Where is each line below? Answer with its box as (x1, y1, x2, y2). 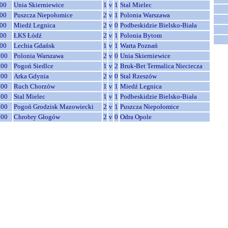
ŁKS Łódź (14, 32, 42, 39)
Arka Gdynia (14, 72, 49, 80)
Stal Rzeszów (120, 72, 157, 80)
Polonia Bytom (120, 32, 162, 39)
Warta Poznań (120, 42, 158, 49)
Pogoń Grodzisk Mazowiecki (14, 103, 94, 110)
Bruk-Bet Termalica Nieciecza (120, 62, 203, 70)
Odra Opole (120, 113, 152, 121)
